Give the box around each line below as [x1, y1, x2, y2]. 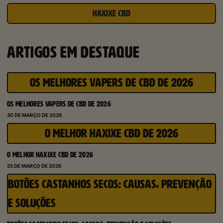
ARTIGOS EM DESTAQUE [7, 44, 140, 61]
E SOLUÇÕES [8, 197, 56, 210]
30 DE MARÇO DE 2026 [7, 112, 62, 118]
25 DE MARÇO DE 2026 [7, 163, 62, 169]
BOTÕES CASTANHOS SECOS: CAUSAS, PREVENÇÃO [8, 178, 212, 191]
